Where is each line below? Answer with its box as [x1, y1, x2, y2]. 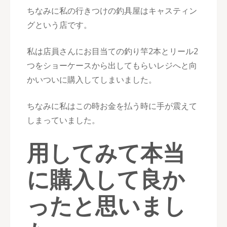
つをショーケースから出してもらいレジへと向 [27, 60, 197, 71]
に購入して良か [27, 164, 185, 194]
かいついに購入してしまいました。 [27, 74, 157, 85]
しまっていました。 [27, 115, 100, 126]
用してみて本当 [27, 137, 185, 168]
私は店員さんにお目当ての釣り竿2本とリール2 [27, 46, 198, 57]
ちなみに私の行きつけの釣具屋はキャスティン [27, 5, 197, 16]
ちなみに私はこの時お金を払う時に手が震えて [27, 100, 197, 111]
